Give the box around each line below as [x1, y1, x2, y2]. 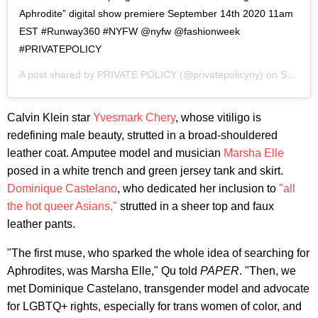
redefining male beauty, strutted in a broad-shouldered [7, 129, 278, 142]
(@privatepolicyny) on [177, 69, 280, 81]
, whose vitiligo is [175, 111, 261, 124]
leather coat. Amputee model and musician [7, 147, 224, 160]
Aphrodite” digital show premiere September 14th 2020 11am [19, 8, 293, 20]
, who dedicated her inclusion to [117, 182, 279, 195]
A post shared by [19, 69, 97, 81]
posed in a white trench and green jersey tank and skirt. [7, 165, 283, 177]
